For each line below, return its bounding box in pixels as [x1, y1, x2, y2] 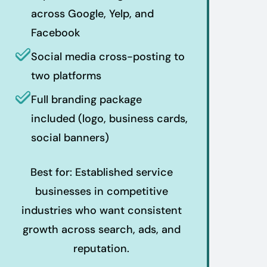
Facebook [31, 26, 80, 41]
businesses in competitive [35, 184, 168, 199]
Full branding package [31, 92, 142, 107]
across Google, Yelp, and [31, 7, 154, 21]
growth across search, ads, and [22, 222, 181, 237]
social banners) [31, 131, 109, 145]
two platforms [31, 69, 101, 83]
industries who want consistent [21, 203, 182, 218]
